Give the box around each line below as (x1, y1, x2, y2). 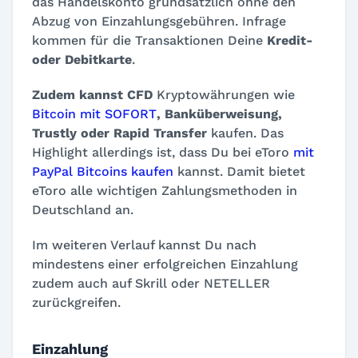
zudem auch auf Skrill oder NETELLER (32, 276, 270, 292)
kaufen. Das (207, 125, 284, 141)
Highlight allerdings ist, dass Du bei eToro (32, 145, 293, 161)
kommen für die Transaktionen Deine (32, 33, 267, 49)
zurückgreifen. (32, 295, 121, 311)
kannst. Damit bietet (173, 164, 305, 180)
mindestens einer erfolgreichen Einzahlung (32, 257, 298, 272)
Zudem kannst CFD (32, 87, 157, 103)
